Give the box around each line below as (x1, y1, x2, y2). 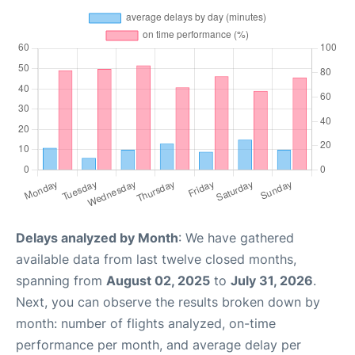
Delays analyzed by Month (16, 230, 178, 246)
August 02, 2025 (106, 273, 210, 289)
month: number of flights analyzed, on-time (16, 315, 276, 332)
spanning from (16, 273, 106, 289)
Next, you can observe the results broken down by (16, 294, 320, 311)
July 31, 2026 (231, 273, 313, 289)
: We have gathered (178, 230, 294, 246)
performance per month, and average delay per (16, 337, 301, 353)
